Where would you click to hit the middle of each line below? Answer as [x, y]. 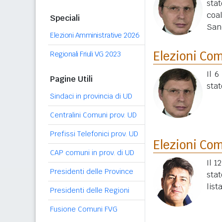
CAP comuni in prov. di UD [92, 153]
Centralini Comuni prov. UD [93, 115]
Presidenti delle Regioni [90, 190]
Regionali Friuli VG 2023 [85, 54]
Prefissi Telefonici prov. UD [94, 134]
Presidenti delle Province [92, 171]
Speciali [65, 18]
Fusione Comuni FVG [84, 209]
